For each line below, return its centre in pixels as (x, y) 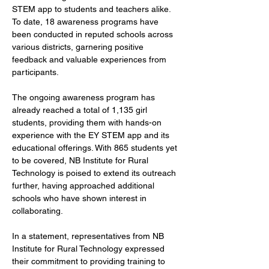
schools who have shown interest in (80, 198)
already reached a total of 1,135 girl (81, 110)
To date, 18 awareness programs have (86, 22)
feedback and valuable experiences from (90, 59)
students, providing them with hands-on (88, 122)
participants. (35, 72)
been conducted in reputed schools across (94, 34)
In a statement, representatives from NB (89, 236)
